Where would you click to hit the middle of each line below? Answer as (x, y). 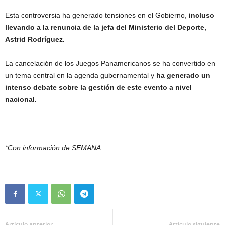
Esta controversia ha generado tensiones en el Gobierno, (97, 15)
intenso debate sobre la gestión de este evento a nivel (98, 88)
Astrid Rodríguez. (35, 39)
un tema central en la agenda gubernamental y (80, 76)
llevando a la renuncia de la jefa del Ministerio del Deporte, (106, 27)
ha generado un (182, 76)
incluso (202, 15)
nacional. (21, 100)
